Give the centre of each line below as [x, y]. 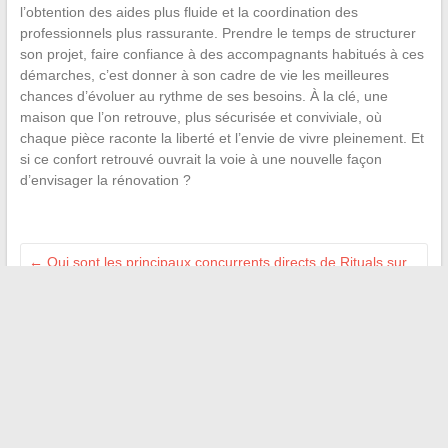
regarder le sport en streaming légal [144, 343]
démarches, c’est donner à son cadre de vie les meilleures [204, 75]
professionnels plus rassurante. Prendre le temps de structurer [217, 33]
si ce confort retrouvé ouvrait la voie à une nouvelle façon [200, 159]
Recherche [250, 399]
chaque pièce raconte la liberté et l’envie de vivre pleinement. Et [221, 138]
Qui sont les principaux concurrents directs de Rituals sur [224, 262]
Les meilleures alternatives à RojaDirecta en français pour [211, 322]
